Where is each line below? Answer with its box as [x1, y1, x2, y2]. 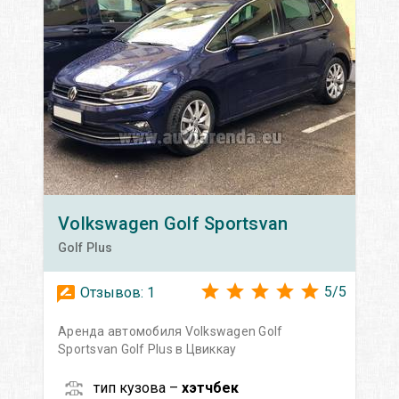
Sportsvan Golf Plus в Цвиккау [58, 341, 237, 356]
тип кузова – [94, 379, 182, 396]
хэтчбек [182, 379, 239, 396]
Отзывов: [77, 283, 147, 301]
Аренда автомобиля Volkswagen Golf [58, 323, 283, 338]
